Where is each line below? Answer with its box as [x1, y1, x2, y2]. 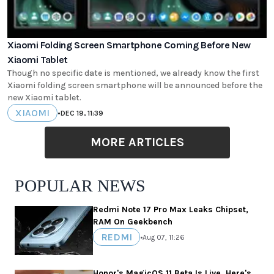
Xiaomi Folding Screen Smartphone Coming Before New [7, 39, 251, 51]
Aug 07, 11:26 [143, 232, 185, 242]
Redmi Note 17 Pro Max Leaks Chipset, [93, 204, 248, 215]
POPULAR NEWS [15, 176, 146, 196]
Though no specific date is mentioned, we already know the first [7, 68, 259, 79]
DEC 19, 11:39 [61, 108, 103, 117]
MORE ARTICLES [90, 135, 184, 150]
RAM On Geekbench [93, 217, 172, 228]
